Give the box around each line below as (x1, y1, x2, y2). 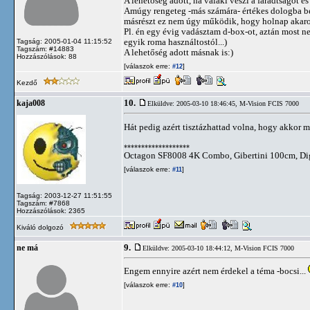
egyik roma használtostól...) (124, 37, 227, 47)
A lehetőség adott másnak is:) (124, 47, 233, 57)
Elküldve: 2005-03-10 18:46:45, (147, 100, 239, 107)
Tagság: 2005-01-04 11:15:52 (17, 37, 112, 45)
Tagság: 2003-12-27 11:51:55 (17, 192, 112, 199)
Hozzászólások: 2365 (17, 207, 85, 215)
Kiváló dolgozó (17, 224, 66, 231)
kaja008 (17, 99, 45, 107)
